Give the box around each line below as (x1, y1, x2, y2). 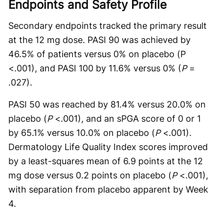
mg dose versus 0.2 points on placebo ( (8, 170, 172, 180)
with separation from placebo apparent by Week (8, 184, 208, 195)
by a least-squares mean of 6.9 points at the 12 (8, 155, 203, 166)
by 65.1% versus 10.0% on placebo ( (8, 127, 155, 138)
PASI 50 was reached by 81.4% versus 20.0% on (8, 99, 206, 109)
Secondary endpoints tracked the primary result (8, 20, 207, 31)
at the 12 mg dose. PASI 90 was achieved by (8, 34, 191, 45)
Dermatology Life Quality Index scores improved (8, 141, 208, 152)
